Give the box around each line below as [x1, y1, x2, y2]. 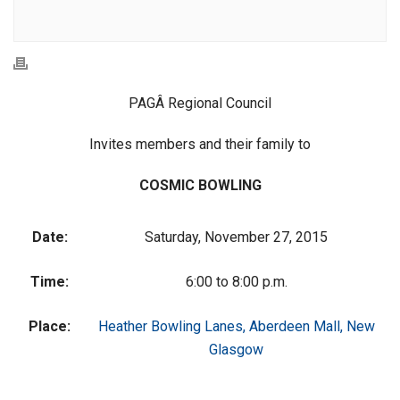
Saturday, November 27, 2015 [145, 229, 328, 246]
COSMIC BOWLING [138, 177, 262, 194]
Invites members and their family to [89, 136, 311, 153]
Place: [29, 318, 71, 335]
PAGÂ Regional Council [129, 95, 271, 112]
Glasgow [209, 341, 263, 358]
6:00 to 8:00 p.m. [185, 273, 287, 290]
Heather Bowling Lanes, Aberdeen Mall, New [97, 318, 375, 335]
